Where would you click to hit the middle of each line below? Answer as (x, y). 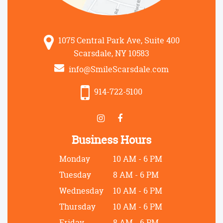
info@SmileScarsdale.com (118, 69)
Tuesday (75, 174)
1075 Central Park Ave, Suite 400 (118, 40)
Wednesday (81, 190)
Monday (75, 159)
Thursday (77, 206)
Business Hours (111, 140)
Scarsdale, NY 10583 (111, 53)
